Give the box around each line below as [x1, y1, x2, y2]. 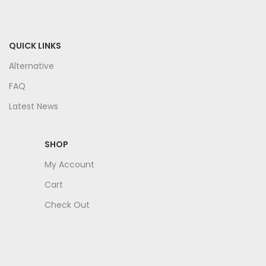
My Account [45, 159, 94, 171]
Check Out [45, 199, 90, 211]
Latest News [9, 100, 58, 113]
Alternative [9, 60, 54, 72]
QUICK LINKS [9, 40, 61, 52]
